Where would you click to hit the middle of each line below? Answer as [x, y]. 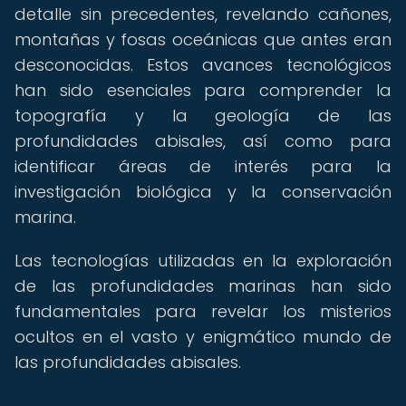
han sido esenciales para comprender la [203, 90]
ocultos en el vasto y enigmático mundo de [203, 337]
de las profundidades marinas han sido [203, 286]
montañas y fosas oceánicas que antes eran [203, 39]
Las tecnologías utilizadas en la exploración [203, 261]
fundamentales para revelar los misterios [203, 311]
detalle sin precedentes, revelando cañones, [203, 14]
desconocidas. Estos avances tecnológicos [203, 65]
